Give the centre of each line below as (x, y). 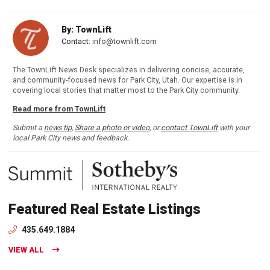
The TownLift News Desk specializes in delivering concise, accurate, (129, 70)
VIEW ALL (26, 250)
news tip (58, 128)
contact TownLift (189, 128)
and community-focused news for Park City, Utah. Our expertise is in (127, 80)
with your (234, 128)
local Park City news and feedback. (71, 138)
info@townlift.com (124, 42)
